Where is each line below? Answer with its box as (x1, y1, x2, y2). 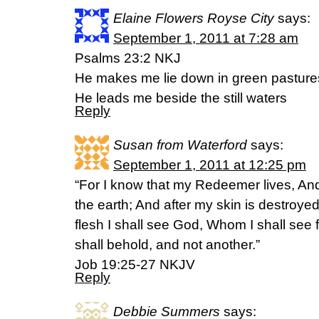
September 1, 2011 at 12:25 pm (113, 157, 306, 172)
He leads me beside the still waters (75, 90, 287, 105)
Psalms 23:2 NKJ (75, 51, 181, 66)
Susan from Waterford (113, 137, 247, 152)
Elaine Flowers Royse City (113, 11, 274, 26)
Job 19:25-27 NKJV (75, 257, 195, 272)
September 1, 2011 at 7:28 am (113, 31, 298, 46)
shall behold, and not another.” (75, 237, 260, 252)
